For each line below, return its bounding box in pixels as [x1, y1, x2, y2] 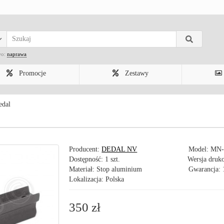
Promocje [17, 69, 46, 77]
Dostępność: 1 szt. [69, 155, 120, 163]
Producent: [69, 145, 102, 153]
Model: [188, 145, 211, 153]
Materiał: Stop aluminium [69, 165, 142, 173]
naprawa [7, 51, 26, 57]
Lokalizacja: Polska [69, 175, 124, 183]
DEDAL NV [101, 145, 137, 153]
